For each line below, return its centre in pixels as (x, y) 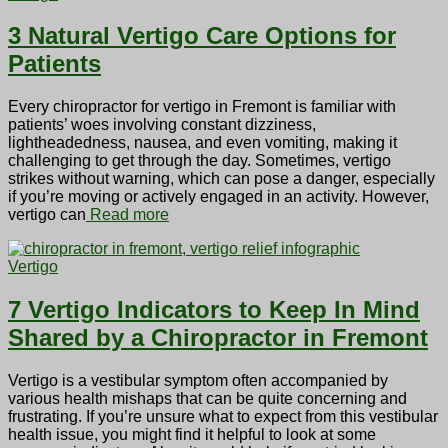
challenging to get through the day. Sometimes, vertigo (199, 161)
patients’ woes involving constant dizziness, (162, 125)
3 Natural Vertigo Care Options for (202, 36)
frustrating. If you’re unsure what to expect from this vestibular (223, 417)
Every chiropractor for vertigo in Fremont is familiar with (202, 107)
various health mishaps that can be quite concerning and (207, 399)
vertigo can (47, 215)
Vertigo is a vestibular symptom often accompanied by (198, 381)
